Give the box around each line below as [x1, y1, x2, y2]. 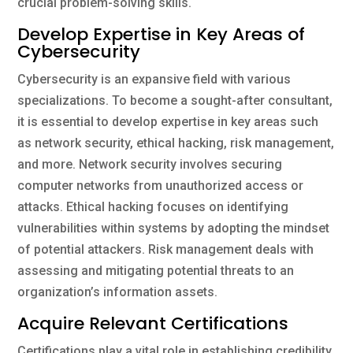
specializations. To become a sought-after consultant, [17, 92, 333, 108]
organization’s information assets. [17, 284, 218, 299]
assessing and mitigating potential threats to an [17, 262, 295, 278]
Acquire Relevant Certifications [17, 310, 289, 336]
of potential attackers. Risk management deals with [17, 241, 314, 257]
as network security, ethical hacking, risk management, [17, 135, 335, 150]
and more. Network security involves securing [17, 156, 283, 172]
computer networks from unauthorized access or [17, 177, 304, 193]
